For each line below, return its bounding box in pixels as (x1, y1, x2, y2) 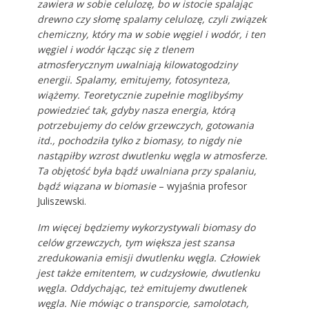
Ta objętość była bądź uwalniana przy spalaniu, (37, 163, 257, 177)
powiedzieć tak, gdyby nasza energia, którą (37, 103, 235, 117)
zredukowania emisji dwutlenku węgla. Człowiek (37, 250, 259, 264)
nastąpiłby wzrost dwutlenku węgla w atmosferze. (37, 148, 268, 162)
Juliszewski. (37, 194, 86, 208)
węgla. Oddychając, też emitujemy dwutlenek (37, 281, 246, 295)
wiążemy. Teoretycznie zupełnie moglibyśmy (37, 88, 242, 101)
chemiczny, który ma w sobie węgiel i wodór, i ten (37, 27, 266, 41)
